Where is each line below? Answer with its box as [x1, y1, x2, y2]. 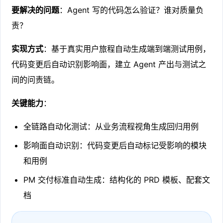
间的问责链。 [11, 74, 60, 85]
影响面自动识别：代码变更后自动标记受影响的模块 [23, 140, 207, 150]
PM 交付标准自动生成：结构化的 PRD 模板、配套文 [23, 174, 211, 185]
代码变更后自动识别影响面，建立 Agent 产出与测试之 [11, 59, 207, 69]
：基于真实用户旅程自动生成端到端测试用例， [43, 43, 211, 54]
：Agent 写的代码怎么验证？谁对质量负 [59, 4, 204, 15]
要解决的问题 [11, 4, 60, 15]
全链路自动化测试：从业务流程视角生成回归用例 [23, 121, 199, 131]
